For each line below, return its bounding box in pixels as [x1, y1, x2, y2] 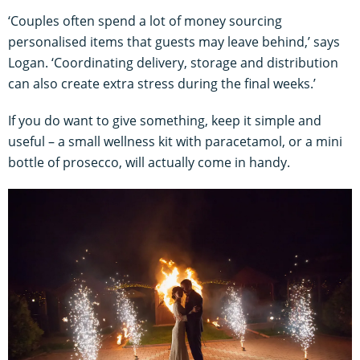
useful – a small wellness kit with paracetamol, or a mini [8, 132, 342, 150]
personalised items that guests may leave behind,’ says [8, 32, 340, 51]
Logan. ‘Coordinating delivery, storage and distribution [8, 53, 338, 72]
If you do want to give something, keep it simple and [8, 111, 321, 129]
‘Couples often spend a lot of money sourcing [8, 11, 282, 30]
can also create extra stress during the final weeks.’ [8, 74, 316, 92]
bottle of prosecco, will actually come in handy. [8, 153, 290, 171]
